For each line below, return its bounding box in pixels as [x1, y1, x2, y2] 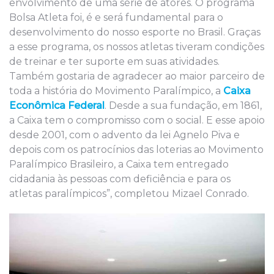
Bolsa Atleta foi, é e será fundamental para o [9, 11, 223, 23]
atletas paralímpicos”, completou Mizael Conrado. [9, 187, 249, 199]
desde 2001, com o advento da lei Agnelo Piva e [9, 128, 240, 141]
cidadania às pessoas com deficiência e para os [9, 172, 231, 185]
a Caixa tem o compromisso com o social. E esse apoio [9, 114, 265, 126]
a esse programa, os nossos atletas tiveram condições [9, 40, 264, 53]
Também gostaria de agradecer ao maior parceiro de [9, 70, 265, 82]
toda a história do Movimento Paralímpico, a [9, 84, 223, 97]
